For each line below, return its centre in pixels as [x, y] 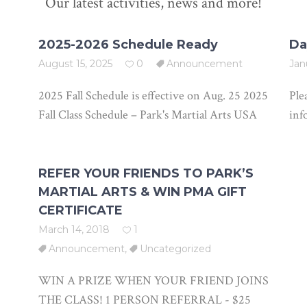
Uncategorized [175, 249]
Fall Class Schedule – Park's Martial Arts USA [147, 115]
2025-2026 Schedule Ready [128, 45]
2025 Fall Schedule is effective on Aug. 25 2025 [153, 96]
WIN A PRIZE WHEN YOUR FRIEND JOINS [153, 281]
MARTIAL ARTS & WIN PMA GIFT [142, 192]
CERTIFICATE [80, 210]
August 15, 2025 [75, 64]
